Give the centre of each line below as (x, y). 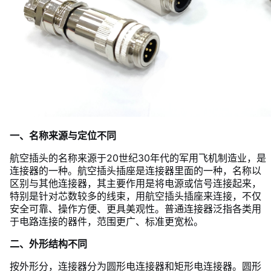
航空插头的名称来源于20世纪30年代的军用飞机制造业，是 (138, 158)
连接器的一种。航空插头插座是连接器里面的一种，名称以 (135, 171)
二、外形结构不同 (48, 244)
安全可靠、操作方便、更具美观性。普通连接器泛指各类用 (135, 209)
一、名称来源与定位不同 (63, 135)
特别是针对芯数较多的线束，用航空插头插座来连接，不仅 (135, 196)
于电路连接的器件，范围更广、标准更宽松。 (106, 221)
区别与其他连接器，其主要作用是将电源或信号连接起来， (135, 183)
